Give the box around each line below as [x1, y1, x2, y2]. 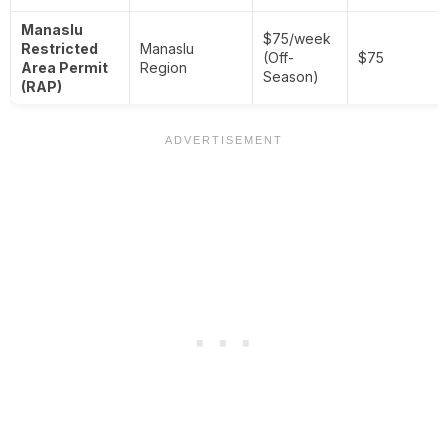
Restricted [21, 40, 98, 58]
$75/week [263, 30, 331, 48]
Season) [263, 68, 319, 86]
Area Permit [21, 59, 108, 77]
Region [140, 59, 187, 77]
